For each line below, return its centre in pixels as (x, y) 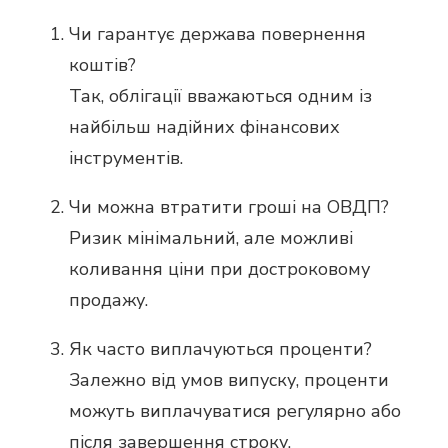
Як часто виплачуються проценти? (220, 349)
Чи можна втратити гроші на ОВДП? (229, 207)
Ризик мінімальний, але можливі (211, 238)
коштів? (102, 65)
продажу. (108, 300)
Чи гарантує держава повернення (217, 34)
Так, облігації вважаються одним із (220, 96)
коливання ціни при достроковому (219, 269)
